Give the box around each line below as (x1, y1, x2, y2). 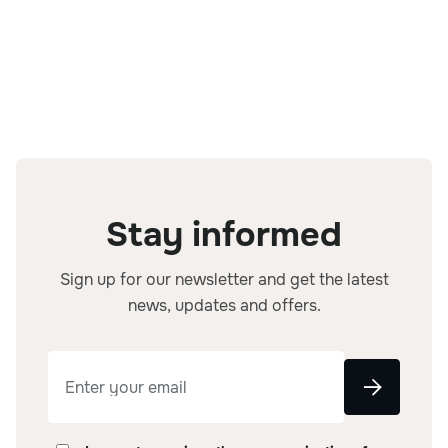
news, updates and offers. (127, 295, 321, 316)
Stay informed (106, 213, 342, 256)
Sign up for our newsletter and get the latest (59, 269, 389, 290)
